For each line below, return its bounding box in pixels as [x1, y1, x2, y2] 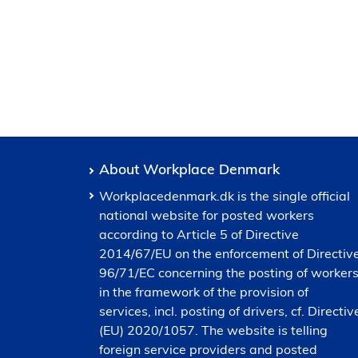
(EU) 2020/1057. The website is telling [99, 322, 328, 338]
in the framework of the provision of [99, 284, 308, 300]
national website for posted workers [99, 207, 314, 223]
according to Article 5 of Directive [99, 226, 299, 242]
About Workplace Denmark [99, 160, 280, 177]
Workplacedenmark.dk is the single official [99, 188, 350, 204]
